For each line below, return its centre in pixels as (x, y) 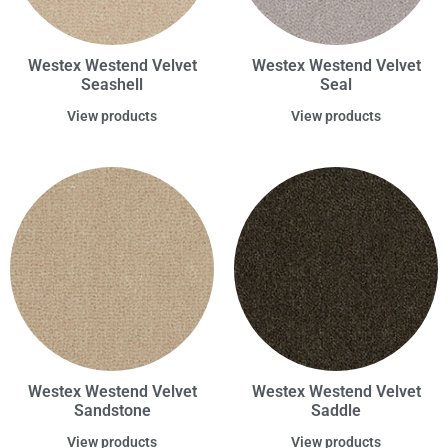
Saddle (336, 411)
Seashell (112, 85)
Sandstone (112, 411)
